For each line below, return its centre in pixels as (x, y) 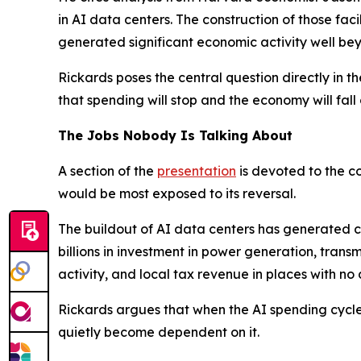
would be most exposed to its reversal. (177, 193)
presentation (197, 171)
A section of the (108, 171)
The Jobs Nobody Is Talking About (175, 135)
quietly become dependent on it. (159, 332)
